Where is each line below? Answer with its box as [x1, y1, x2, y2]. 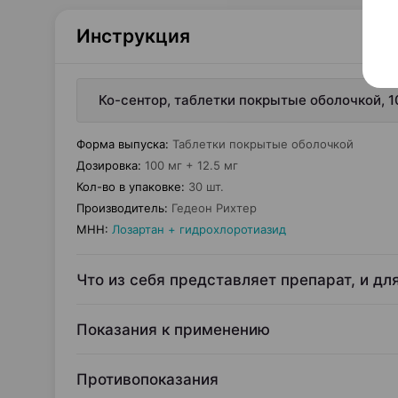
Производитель [76, 201, 164, 215]
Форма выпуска [76, 137, 165, 151]
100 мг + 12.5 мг [145, 158, 238, 172]
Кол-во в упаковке [76, 179, 181, 194]
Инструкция [76, 25, 190, 47]
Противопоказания [76, 370, 219, 388]
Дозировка [76, 158, 138, 172]
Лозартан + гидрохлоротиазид [112, 222, 286, 236]
